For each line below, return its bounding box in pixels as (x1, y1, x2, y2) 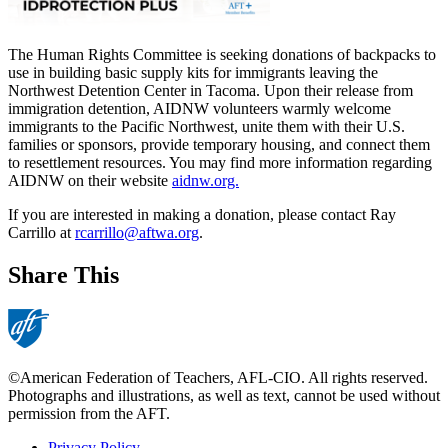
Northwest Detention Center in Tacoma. (8, 82, 264, 100)
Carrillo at (8, 224, 75, 242)
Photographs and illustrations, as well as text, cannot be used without (8, 386, 440, 404)
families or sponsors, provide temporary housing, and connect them (8, 136, 430, 154)
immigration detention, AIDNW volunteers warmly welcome (8, 100, 391, 118)
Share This (8, 261, 119, 288)
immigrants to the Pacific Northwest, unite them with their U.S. (8, 118, 405, 136)
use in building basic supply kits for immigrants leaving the (8, 64, 378, 82)
